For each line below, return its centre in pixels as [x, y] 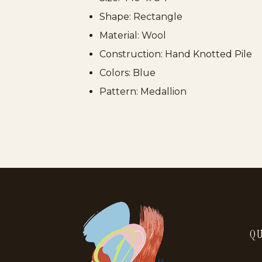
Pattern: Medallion [143, 92]
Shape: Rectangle [141, 17]
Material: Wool [133, 36]
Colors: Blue [127, 73]
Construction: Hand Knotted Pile [176, 54]
